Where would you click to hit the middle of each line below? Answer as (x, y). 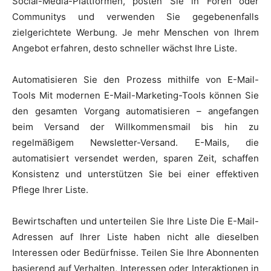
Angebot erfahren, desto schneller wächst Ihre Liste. (125, 48)
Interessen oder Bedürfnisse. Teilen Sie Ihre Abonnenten (135, 253)
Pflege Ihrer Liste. (50, 190)
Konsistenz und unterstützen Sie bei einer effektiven (135, 174)
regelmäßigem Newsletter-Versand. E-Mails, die (135, 143)
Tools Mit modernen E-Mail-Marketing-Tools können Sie (135, 96)
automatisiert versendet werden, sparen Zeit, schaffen (135, 158)
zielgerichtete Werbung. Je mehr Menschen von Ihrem (135, 33)
